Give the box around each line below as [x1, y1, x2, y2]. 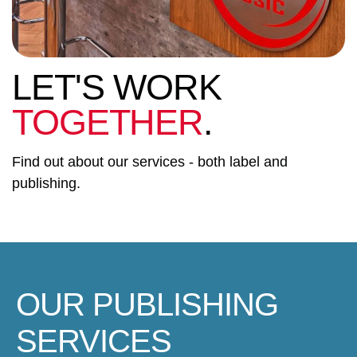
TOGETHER [12, 102, 204, 142]
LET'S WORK [12, 67, 222, 107]
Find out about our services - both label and [12, 154, 288, 170]
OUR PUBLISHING [16, 286, 278, 323]
